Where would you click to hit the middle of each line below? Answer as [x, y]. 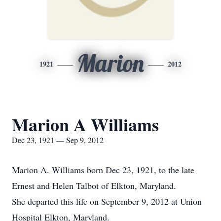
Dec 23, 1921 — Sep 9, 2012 [58, 140]
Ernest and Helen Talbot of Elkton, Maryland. [94, 185]
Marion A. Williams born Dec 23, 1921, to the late [103, 170]
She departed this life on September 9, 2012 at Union [107, 201]
